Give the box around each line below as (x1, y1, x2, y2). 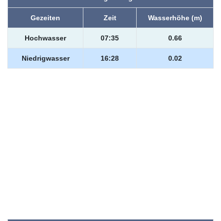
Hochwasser (25, 34, 66, 42)
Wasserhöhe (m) (147, 14, 202, 22)
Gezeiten (31, 14, 60, 22)
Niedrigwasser (21, 54, 70, 62)
